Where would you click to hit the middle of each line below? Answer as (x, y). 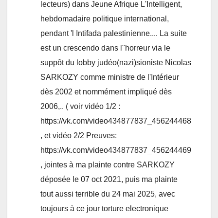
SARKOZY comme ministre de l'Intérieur (110, 77)
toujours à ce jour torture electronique (104, 209)
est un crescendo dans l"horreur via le (105, 48)
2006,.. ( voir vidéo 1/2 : (80, 107)
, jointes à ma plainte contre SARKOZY (108, 165)
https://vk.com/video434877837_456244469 (116, 150)
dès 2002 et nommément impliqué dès (106, 92)
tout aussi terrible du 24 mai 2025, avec (108, 194)
